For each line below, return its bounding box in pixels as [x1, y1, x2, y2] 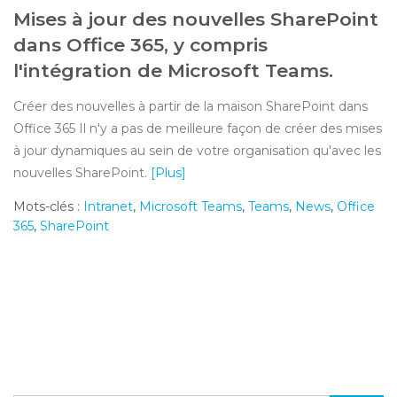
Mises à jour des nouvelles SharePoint [13, 7, 378, 30]
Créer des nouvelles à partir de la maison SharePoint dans [13, 97, 368, 114]
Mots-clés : [13, 198, 83, 214]
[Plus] [151, 164, 186, 181]
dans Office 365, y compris [13, 33, 268, 56]
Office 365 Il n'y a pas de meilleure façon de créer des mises [13, 120, 382, 136]
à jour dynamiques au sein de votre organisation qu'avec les [13, 142, 381, 159]
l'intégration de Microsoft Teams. [13, 58, 333, 82]
